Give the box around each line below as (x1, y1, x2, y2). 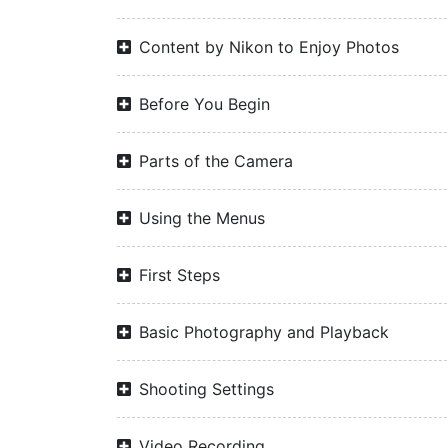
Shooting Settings (139, 379, 274, 399)
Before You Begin (139, 94, 270, 114)
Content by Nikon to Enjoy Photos (139, 37, 399, 57)
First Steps (139, 265, 220, 285)
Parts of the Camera (139, 151, 293, 171)
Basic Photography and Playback (139, 322, 389, 342)
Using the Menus (139, 208, 265, 228)
